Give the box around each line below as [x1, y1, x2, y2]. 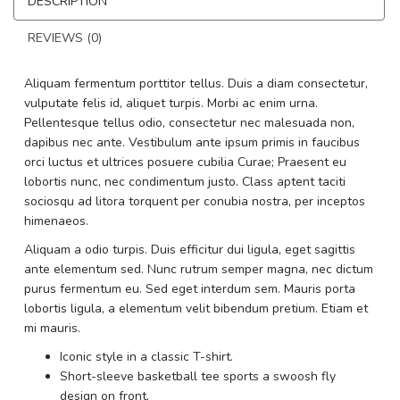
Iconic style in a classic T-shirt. [60, 348, 233, 365]
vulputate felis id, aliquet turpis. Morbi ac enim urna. [24, 95, 318, 112]
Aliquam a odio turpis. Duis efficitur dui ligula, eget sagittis [24, 241, 355, 258]
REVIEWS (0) [28, 29, 102, 46]
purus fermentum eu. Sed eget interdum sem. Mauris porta [24, 280, 355, 297]
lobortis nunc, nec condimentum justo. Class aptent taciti [24, 173, 346, 190]
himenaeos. [24, 212, 88, 229]
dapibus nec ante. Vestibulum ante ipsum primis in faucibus [24, 134, 360, 151]
